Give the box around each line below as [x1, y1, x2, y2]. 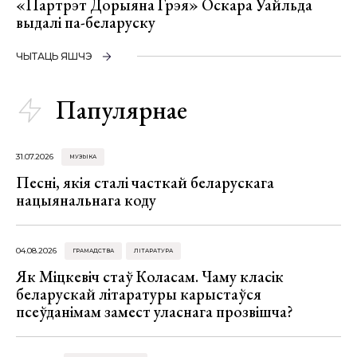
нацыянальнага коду [16, 190, 156, 211]
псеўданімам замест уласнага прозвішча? [16, 300, 293, 322]
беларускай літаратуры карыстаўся [16, 283, 261, 304]
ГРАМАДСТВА [73, 246, 114, 254]
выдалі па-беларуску [16, 12, 155, 33]
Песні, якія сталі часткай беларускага [16, 172, 274, 194]
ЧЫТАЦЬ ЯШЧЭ [16, 50, 92, 63]
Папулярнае [56, 93, 187, 127]
